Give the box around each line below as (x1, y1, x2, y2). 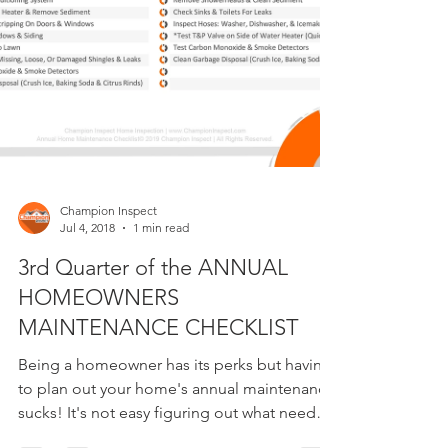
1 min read (133, 340, 189, 355)
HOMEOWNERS (18, 404, 179, 431)
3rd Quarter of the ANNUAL (18, 374, 288, 401)
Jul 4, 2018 (60, 340, 115, 355)
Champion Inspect (60, 323, 157, 338)
